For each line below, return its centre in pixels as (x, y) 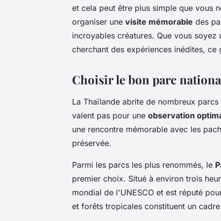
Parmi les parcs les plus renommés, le (144, 165)
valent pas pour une (110, 115)
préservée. (92, 143)
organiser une (99, 21)
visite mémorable (159, 21)
